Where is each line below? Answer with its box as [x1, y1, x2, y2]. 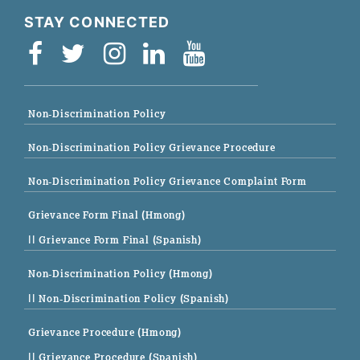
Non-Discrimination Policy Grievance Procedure [28, 141, 276, 155]
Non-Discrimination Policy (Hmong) [28, 267, 213, 281]
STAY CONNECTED [24, 14, 170, 31]
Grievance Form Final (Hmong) [28, 208, 186, 223]
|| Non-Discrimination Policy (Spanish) [28, 292, 230, 306]
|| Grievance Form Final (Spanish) [28, 233, 202, 247]
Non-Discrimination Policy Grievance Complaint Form [28, 174, 307, 189]
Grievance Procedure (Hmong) [28, 325, 182, 340]
